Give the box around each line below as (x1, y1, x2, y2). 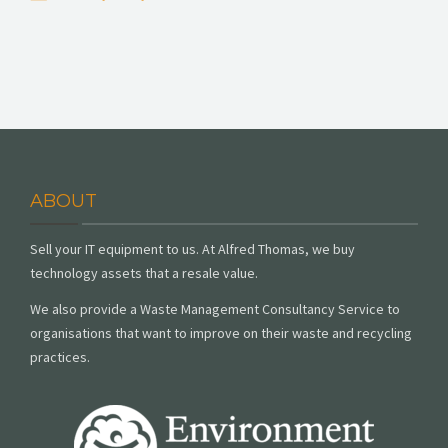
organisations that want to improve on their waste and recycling (30, 323, 412, 342)
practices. (30, 347, 90, 366)
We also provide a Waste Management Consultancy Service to (30, 299, 400, 318)
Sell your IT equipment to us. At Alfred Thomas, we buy (30, 239, 355, 258)
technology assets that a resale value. (30, 263, 258, 282)
